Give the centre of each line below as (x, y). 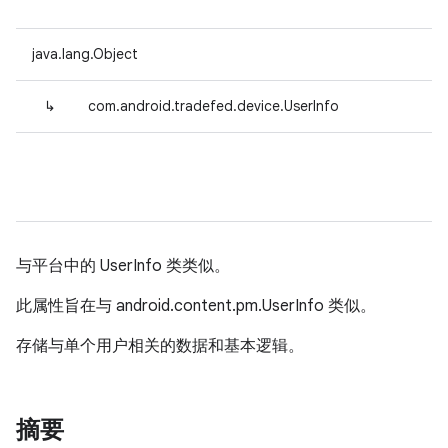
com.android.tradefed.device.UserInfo (213, 106)
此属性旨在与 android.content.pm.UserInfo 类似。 (196, 306)
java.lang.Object (85, 54)
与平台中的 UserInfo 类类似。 (123, 266)
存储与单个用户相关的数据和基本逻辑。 (160, 346)
